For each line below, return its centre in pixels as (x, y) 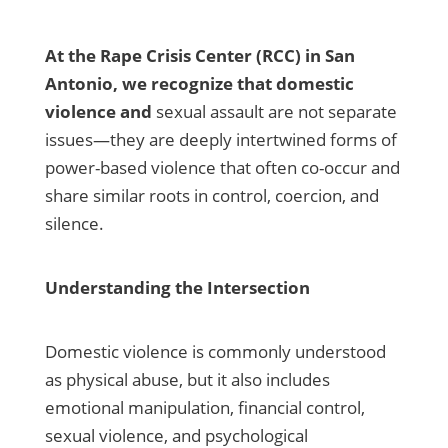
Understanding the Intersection (177, 288)
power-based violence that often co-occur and (222, 168)
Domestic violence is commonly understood (215, 352)
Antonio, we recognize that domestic (199, 84)
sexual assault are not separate (276, 112)
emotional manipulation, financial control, (204, 408)
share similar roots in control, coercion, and (211, 196)
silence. (74, 224)
